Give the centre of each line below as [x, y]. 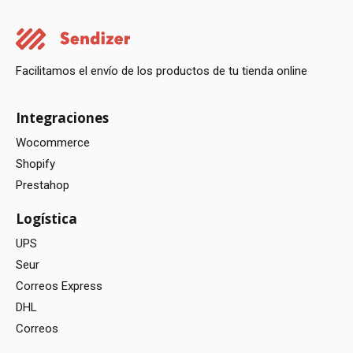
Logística [46, 218]
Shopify [35, 163]
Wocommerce [53, 142]
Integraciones [62, 117]
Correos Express [59, 286]
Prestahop [43, 185]
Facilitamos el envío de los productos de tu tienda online [162, 71]
